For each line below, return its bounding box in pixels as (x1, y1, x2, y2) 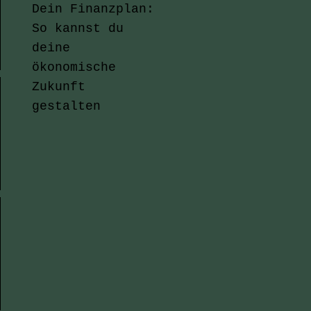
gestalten (32, 99, 101, 113)
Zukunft (32, 80, 85, 94)
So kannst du (32, 22, 124, 35)
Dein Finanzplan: (32, 2, 154, 16)
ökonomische (32, 60, 116, 74)
